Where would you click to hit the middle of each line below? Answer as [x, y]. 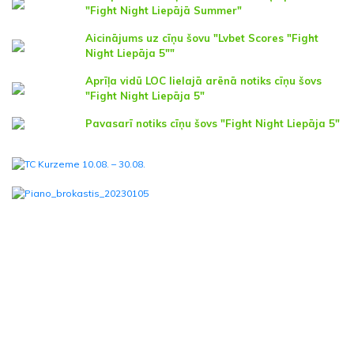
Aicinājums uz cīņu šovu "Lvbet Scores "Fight [202, 38]
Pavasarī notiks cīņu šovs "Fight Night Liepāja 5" [213, 123]
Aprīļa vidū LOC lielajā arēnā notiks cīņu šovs [203, 80]
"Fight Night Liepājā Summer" [164, 10]
